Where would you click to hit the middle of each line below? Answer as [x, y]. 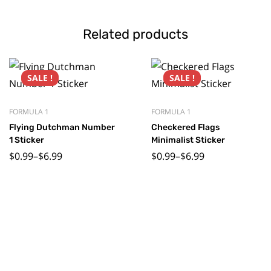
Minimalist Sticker [188, 140]
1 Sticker [27, 140]
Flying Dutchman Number [62, 127]
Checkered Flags [185, 127]
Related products [135, 34]
